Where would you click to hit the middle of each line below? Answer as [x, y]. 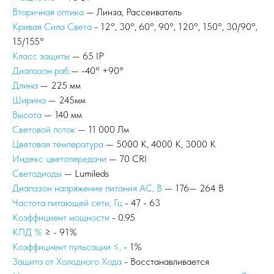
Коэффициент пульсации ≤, [67, 247]
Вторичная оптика [48, 12]
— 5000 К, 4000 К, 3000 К [160, 144]
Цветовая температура [58, 144]
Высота [27, 115]
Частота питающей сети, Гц [67, 203]
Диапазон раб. [42, 71]
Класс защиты [41, 56]
